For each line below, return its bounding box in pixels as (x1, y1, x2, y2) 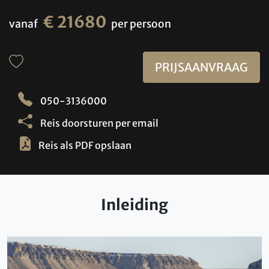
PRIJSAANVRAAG (154, 59, 248, 74)
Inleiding (101, 195, 168, 215)
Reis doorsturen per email (38, 117, 159, 130)
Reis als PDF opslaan (38, 139, 131, 152)
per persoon (111, 17, 171, 31)
